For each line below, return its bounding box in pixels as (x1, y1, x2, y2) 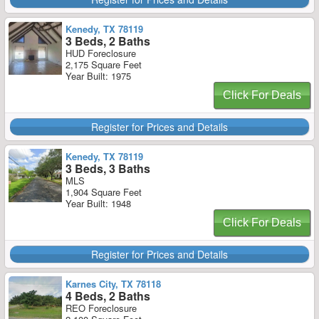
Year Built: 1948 (66, 197, 131, 210)
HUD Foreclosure (66, 46, 136, 60)
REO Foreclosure (66, 301, 137, 315)
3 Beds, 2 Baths (66, 33, 150, 49)
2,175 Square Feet (66, 58, 142, 71)
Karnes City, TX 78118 (66, 277, 161, 291)
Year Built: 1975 (66, 69, 131, 83)
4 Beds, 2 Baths (66, 288, 150, 304)
